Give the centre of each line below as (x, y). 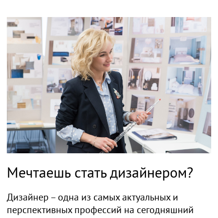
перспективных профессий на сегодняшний (100, 209)
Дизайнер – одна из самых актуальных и (92, 197)
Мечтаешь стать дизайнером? (100, 172)
